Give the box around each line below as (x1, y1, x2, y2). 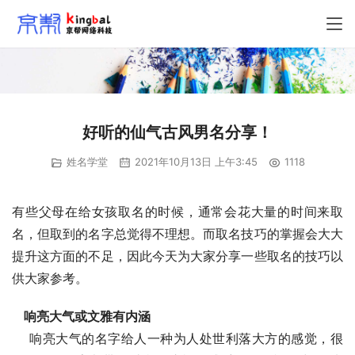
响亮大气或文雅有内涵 (24, 307, 151, 324)
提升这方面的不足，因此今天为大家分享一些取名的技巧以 (12, 247, 343, 264)
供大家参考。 (12, 269, 88, 286)
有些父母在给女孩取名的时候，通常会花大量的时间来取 (12, 203, 343, 219)
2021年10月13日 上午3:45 (131, 155, 258, 169)
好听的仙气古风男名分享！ (82, 123, 273, 143)
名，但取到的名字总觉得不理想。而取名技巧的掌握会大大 (12, 225, 343, 242)
